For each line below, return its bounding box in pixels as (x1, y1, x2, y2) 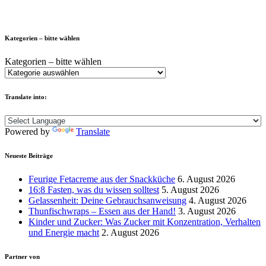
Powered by (5, 126, 52, 137)
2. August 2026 (102, 227, 159, 237)
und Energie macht (28, 227, 99, 237)
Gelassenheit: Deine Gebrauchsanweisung (28, 195, 186, 205)
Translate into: (5, 93, 47, 100)
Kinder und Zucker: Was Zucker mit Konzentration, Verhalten (28, 216, 261, 227)
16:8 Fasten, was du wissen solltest (28, 184, 159, 195)
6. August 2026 (178, 173, 235, 184)
